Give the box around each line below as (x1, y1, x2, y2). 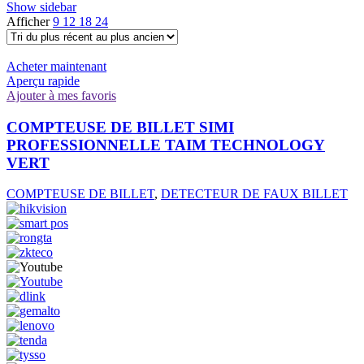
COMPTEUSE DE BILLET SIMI (6, 118, 234, 136)
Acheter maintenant (6, 58, 106, 73)
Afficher (6, 14, 53, 28)
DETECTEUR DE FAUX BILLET (161, 187, 348, 201)
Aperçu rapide (6, 73, 80, 88)
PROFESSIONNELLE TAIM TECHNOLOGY (6, 136, 325, 154)
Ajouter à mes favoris (6, 88, 116, 102)
